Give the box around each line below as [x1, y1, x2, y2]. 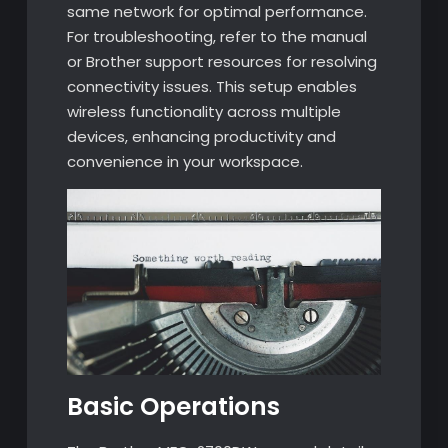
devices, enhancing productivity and [66, 125, 336, 147]
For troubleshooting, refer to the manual [66, 25, 367, 47]
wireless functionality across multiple [66, 100, 341, 122]
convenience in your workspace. [66, 150, 303, 172]
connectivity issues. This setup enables [66, 75, 357, 97]
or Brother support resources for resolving [66, 50, 377, 72]
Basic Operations [66, 388, 280, 424]
